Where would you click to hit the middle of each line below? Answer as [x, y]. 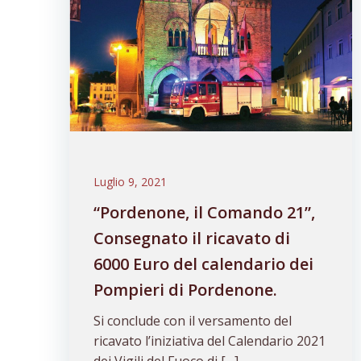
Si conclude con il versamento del [193, 321]
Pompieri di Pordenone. [185, 290]
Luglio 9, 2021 [130, 182]
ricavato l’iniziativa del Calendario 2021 [210, 341]
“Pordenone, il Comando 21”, [204, 212]
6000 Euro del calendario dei [203, 264]
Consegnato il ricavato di [192, 238]
